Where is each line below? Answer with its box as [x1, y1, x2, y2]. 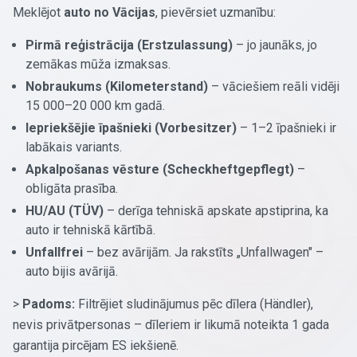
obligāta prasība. [25, 180, 118, 196]
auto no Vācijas [64, 4, 155, 20]
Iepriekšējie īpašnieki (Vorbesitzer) [25, 120, 237, 135]
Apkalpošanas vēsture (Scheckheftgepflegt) [25, 161, 294, 177]
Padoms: [22, 296, 75, 312]
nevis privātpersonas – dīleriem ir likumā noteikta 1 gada [13, 316, 329, 332]
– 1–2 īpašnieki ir [237, 120, 336, 135]
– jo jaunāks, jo [233, 37, 317, 53]
